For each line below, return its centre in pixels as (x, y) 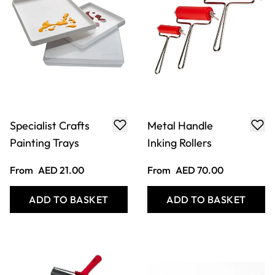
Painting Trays (45, 111)
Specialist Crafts (50, 94)
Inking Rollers (180, 111)
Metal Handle (180, 94)
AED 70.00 (199, 138)
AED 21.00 (61, 138)
